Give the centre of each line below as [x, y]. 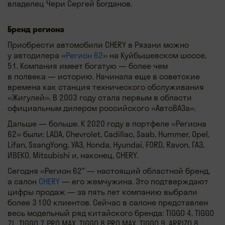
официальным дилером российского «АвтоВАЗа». [102, 108]
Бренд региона [36, 29]
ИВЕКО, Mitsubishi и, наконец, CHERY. [73, 155]
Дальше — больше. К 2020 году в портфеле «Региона [107, 124]
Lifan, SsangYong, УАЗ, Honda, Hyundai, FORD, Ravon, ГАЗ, [106, 145]
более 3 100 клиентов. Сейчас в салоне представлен [108, 203]
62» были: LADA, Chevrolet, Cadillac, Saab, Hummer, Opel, [108, 134]
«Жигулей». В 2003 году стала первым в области [100, 98]
